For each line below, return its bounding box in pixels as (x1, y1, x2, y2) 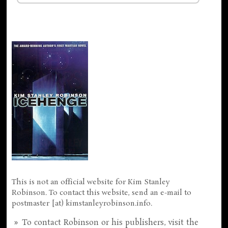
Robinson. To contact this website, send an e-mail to (12, 187, 192, 198)
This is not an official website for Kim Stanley (12, 177, 170, 187)
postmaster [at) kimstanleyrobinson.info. (12, 198, 153, 209)
